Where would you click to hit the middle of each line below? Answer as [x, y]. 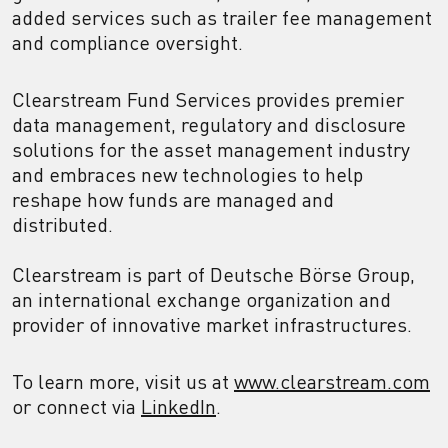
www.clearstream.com [332, 381]
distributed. [62, 224]
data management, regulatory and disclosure [209, 124]
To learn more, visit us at [123, 381]
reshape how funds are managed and [173, 199]
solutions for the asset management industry [211, 149]
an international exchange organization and [201, 299]
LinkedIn [178, 406]
